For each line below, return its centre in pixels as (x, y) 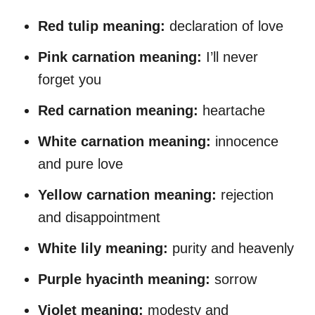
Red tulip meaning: (102, 26)
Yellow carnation (96, 194)
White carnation (93, 141)
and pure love (81, 163)
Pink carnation (89, 57)
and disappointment (99, 217)
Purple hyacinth (93, 279)
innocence (245, 141)
